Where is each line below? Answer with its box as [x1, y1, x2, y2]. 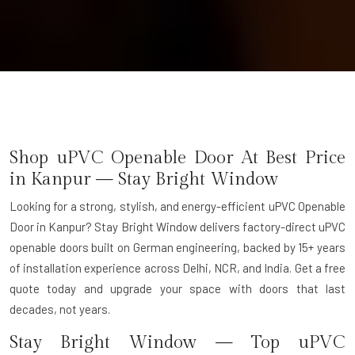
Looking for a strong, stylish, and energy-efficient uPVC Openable [10, 198, 345, 213]
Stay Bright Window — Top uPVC [10, 331, 345, 353]
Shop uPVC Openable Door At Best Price [10, 147, 345, 168]
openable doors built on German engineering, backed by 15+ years [10, 239, 345, 254]
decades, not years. [10, 301, 110, 316]
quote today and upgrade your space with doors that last [10, 281, 345, 296]
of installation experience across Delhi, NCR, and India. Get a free [10, 260, 345, 275]
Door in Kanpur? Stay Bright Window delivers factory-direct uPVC [10, 219, 345, 234]
